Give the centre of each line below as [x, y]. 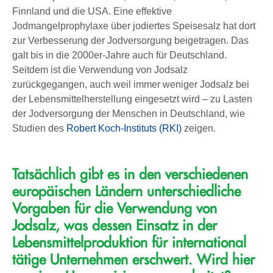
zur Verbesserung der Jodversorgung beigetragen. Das [130, 40]
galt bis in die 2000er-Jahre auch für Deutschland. [119, 55]
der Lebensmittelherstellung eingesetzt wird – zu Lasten [132, 99]
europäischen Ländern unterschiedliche [126, 191]
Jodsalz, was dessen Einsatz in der [115, 225]
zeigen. [199, 128]
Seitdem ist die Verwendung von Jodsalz [100, 69]
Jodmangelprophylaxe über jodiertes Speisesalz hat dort [134, 26]
